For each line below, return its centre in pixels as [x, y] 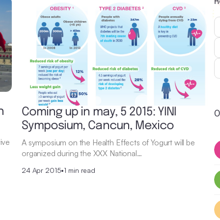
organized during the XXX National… [82, 153]
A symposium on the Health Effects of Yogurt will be [108, 142]
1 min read [80, 170]
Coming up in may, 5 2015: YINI [99, 112]
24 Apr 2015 [41, 170]
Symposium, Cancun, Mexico [98, 126]
